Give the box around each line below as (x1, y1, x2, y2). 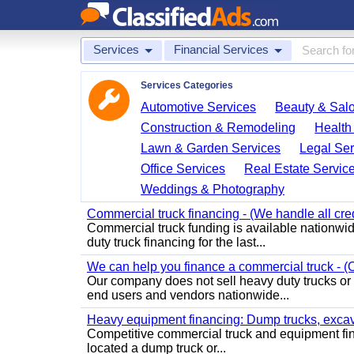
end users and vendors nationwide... (87, 288, 289, 302)
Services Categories (141, 80, 233, 91)
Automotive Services (141, 100, 257, 114)
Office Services (141, 162, 226, 175)
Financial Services (174, 43, 269, 56)
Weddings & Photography (141, 183, 285, 196)
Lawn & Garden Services (141, 141, 281, 155)
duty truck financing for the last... (87, 235, 265, 249)
